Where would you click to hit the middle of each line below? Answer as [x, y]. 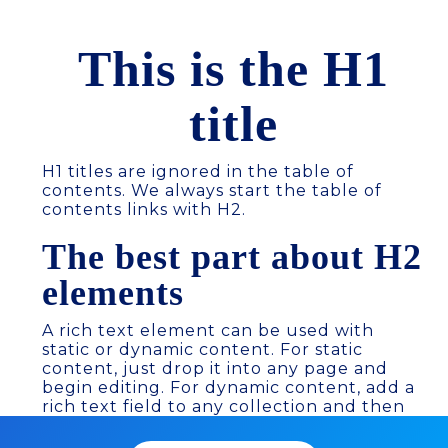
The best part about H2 [232, 257]
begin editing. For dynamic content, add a [228, 387]
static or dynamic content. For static [202, 349]
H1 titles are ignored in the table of [198, 171]
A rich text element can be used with [208, 330]
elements [113, 293]
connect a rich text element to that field [223, 425]
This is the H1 [233, 69]
